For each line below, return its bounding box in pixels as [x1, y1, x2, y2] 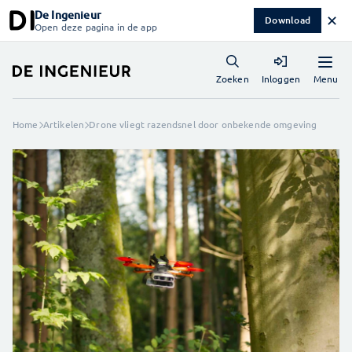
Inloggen [261, 72, 300, 85]
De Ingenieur [35, 7, 101, 22]
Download [265, 13, 310, 27]
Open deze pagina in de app [35, 20, 157, 33]
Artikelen [42, 118, 85, 130]
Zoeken [215, 72, 249, 85]
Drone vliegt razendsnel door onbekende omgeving [89, 118, 317, 130]
